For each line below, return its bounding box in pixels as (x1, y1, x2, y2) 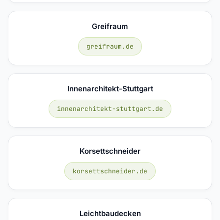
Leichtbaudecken (79, 208, 141, 218)
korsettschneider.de (73, 166, 147, 175)
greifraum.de (86, 42, 134, 51)
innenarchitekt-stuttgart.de (57, 104, 163, 113)
